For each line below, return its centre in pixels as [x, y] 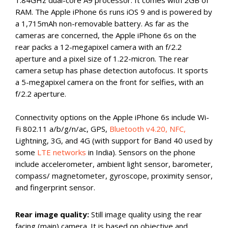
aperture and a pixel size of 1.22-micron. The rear [102, 58]
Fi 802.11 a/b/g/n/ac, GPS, [62, 129]
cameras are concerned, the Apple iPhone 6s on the [106, 35]
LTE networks [62, 152]
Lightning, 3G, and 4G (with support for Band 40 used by [114, 140]
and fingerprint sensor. [55, 187]
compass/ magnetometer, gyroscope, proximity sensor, [114, 175]
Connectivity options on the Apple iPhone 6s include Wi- [112, 117]
